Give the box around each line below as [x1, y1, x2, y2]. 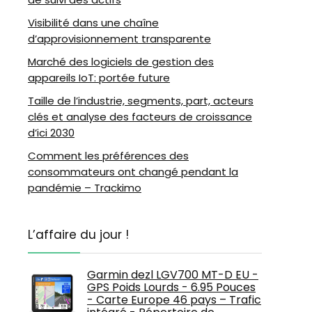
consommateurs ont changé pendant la [28, 164, 238, 179]
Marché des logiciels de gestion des [28, 54, 214, 69]
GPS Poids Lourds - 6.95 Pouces [87, 279, 256, 295]
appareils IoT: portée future [28, 70, 170, 85]
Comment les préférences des [28, 148, 189, 163]
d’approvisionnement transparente [28, 31, 211, 46]
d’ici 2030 [28, 125, 75, 140]
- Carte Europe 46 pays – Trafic [87, 292, 261, 308]
